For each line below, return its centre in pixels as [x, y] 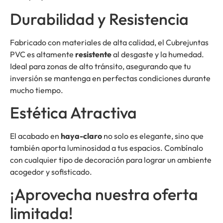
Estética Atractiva [73, 113]
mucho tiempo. [37, 90]
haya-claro [81, 136]
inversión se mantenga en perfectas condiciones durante [110, 78]
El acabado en [35, 136]
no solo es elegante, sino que [153, 136]
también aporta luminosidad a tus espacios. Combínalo [107, 148]
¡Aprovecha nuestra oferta [104, 194]
